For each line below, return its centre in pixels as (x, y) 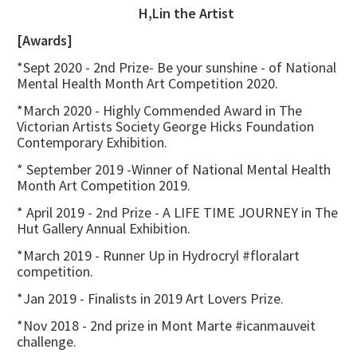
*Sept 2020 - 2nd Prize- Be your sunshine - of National (177, 68)
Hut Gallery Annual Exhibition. (104, 229)
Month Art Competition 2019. (104, 186)
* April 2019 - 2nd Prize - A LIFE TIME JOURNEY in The (177, 213)
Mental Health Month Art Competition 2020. (147, 84)
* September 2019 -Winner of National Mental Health (174, 170)
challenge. (47, 342)
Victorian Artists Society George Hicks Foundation (165, 127)
